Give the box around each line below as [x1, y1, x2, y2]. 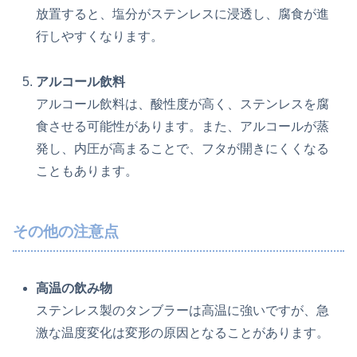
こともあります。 [36, 163, 139, 178]
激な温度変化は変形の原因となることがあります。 [36, 325, 330, 339]
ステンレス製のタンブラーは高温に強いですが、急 [36, 303, 330, 317]
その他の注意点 [13, 222, 119, 240]
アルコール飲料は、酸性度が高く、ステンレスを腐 [36, 96, 330, 111]
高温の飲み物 [36, 280, 113, 295]
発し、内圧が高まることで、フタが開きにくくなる [36, 141, 330, 155]
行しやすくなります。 [36, 29, 164, 44]
